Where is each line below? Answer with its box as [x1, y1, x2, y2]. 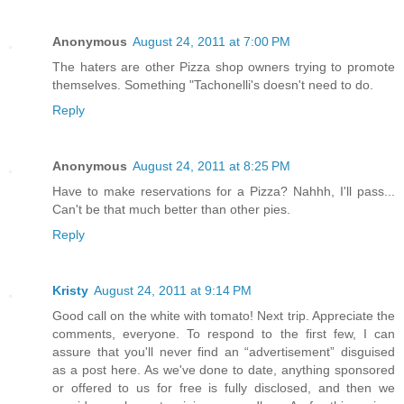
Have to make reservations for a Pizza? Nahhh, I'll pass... [52, 183, 395, 198]
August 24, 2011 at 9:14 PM [94, 282, 252, 298]
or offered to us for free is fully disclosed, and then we [52, 380, 395, 395]
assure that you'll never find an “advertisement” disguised [52, 344, 395, 359]
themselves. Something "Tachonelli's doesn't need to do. [52, 77, 373, 92]
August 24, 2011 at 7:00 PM [133, 33, 290, 49]
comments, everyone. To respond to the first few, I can [52, 326, 395, 341]
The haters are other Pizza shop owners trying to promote [52, 59, 395, 74]
